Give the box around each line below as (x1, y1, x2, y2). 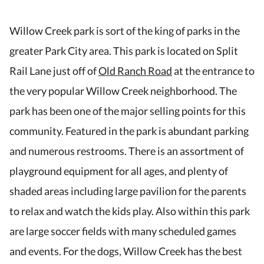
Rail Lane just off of (9, 64, 98, 78)
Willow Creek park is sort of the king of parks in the (9, 24, 240, 38)
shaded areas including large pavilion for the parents (9, 184, 246, 198)
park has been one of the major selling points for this (9, 104, 246, 118)
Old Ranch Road (98, 64, 172, 78)
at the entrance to (172, 64, 255, 78)
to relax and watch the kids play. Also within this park (9, 204, 250, 218)
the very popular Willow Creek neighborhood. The (9, 84, 237, 98)
